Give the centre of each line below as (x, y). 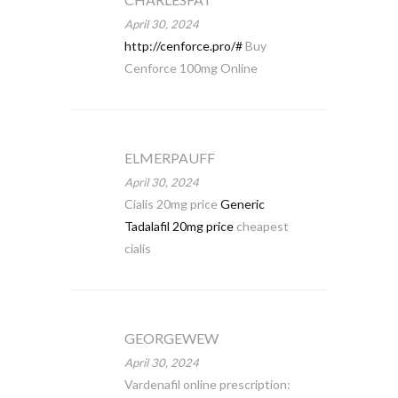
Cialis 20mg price (172, 204)
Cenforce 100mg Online (191, 68)
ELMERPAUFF (169, 158)
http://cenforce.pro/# (183, 46)
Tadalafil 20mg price (179, 226)
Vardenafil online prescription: (207, 384)
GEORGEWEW (171, 338)
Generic (242, 204)
